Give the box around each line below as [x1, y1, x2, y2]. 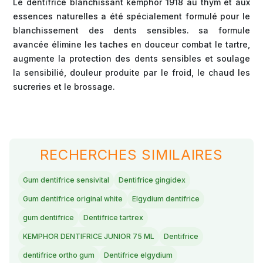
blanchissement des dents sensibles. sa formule [13, 25, 250, 36]
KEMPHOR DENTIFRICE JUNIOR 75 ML [23, 232, 154, 241]
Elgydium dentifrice [132, 194, 200, 204]
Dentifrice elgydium [104, 251, 173, 260]
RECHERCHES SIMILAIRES [40, 146, 223, 164]
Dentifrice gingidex [119, 176, 186, 185]
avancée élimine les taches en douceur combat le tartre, [13, 39, 250, 50]
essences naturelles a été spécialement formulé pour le [13, 11, 250, 22]
